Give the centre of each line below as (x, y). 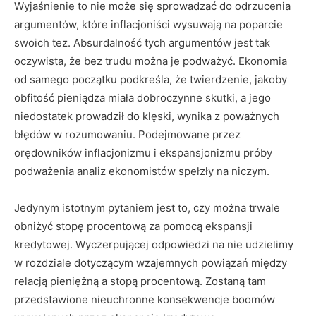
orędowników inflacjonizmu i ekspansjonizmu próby (143, 153)
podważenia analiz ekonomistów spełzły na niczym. (142, 171)
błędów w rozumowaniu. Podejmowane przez (127, 134)
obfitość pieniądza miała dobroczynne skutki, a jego (142, 98)
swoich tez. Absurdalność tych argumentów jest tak (142, 43)
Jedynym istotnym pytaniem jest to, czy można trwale (147, 208)
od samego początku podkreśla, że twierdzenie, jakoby (151, 79)
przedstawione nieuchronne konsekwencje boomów (145, 299)
